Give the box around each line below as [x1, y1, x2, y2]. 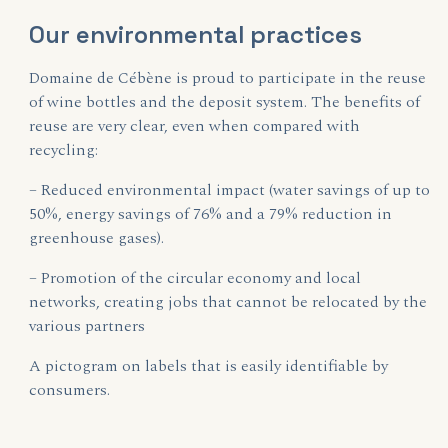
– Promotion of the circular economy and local [29, 266, 362, 290]
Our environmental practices [29, 19, 363, 50]
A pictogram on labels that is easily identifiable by [29, 354, 389, 378]
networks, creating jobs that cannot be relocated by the [29, 290, 428, 314]
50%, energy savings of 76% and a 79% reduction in [29, 202, 393, 226]
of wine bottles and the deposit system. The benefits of [29, 90, 421, 114]
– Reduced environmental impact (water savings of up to [29, 178, 431, 202]
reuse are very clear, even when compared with [29, 114, 361, 138]
